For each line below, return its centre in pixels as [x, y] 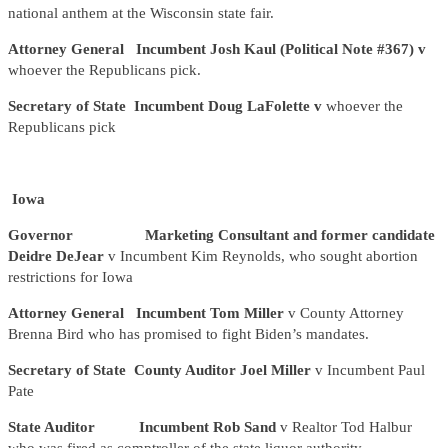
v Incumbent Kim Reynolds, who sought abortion [263, 256]
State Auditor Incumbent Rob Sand [144, 427]
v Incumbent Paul [370, 370]
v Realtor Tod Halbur [346, 427]
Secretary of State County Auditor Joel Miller [161, 370]
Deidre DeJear [58, 256]
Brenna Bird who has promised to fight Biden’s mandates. [188, 334]
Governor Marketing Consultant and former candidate [221, 235]
